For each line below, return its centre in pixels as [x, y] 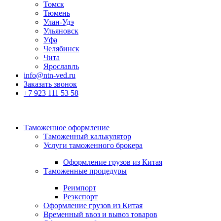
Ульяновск [61, 31]
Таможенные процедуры [85, 171]
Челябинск [61, 49]
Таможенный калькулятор [87, 136]
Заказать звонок [50, 84]
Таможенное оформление [67, 128]
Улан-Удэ [59, 22]
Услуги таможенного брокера [93, 145]
